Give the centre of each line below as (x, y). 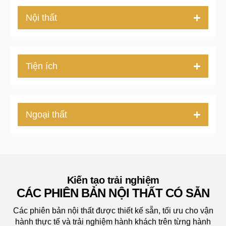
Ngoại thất (46, 115)
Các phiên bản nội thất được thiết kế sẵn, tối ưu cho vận (113, 211)
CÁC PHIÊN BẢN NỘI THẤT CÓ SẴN (113, 193)
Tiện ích (42, 66)
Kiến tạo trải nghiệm (113, 180)
